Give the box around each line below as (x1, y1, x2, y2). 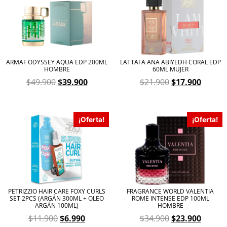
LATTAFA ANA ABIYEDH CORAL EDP (120, 58, 221, 67)
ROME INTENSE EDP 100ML (131, 194, 209, 203)
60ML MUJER (152, 65, 188, 74)
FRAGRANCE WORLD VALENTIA (127, 187, 214, 196)
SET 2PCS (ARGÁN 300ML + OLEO (10, 194, 104, 203)
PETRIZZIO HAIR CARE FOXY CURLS (8, 187, 105, 196)
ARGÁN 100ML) (35, 201, 79, 210)
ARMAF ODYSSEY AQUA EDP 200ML (6, 58, 107, 67)
